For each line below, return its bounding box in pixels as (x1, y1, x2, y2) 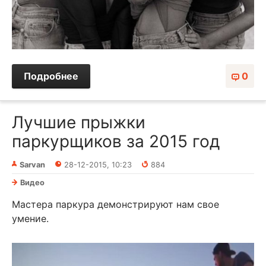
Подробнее (24, 70, 78, 83)
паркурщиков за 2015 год (12, 131, 220, 152)
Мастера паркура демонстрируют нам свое (12, 198, 219, 211)
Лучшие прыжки (12, 112, 145, 133)
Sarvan (20, 160, 45, 170)
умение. (12, 213, 49, 225)
